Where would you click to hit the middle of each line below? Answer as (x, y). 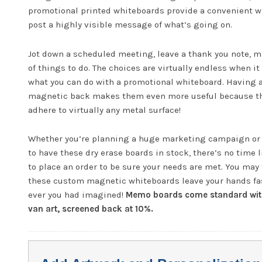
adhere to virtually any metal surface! (105, 110)
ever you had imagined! (77, 195)
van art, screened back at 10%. (91, 209)
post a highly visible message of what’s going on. (130, 25)
